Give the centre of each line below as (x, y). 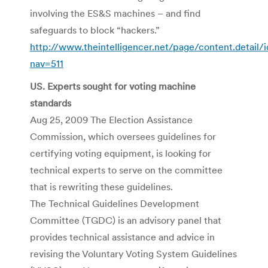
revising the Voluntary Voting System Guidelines (133, 253)
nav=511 (47, 63)
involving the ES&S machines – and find (115, 13)
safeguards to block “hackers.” (95, 30)
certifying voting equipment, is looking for (121, 153)
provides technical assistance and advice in (122, 237)
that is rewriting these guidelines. (101, 186)
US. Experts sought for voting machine (113, 86)
